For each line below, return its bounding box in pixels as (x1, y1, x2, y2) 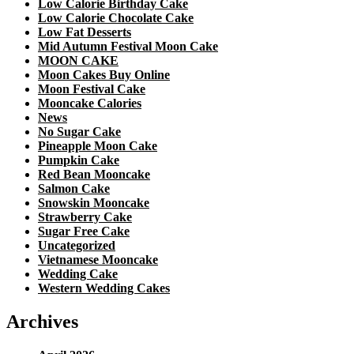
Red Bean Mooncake (38, 168, 150, 182)
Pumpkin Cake (38, 153, 119, 168)
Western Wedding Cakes (38, 281, 170, 296)
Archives (6, 311, 78, 333)
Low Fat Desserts (38, 25, 131, 40)
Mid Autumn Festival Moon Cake (38, 40, 218, 54)
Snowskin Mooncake (38, 196, 149, 210)
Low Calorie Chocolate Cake (38, 11, 194, 25)
